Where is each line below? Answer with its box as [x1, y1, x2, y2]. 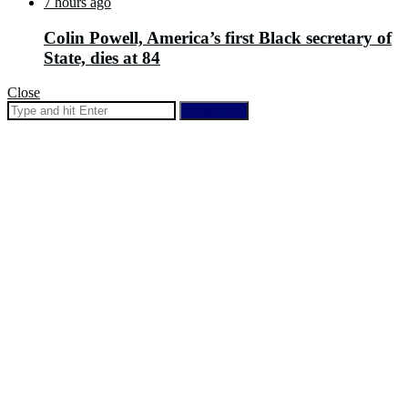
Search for [187, 104, 241, 118]
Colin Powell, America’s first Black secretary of [44, 27, 392, 47]
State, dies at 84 [44, 47, 160, 67]
